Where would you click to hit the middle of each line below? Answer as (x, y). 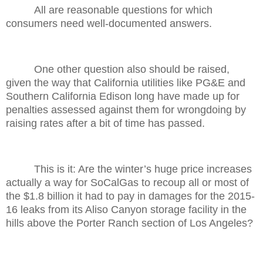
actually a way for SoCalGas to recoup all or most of (127, 182)
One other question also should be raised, (132, 69)
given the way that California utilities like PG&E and (126, 82)
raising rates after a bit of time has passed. (105, 123)
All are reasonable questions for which (123, 10)
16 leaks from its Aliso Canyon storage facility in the (126, 209)
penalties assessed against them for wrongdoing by (126, 109)
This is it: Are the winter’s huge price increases (143, 169)
